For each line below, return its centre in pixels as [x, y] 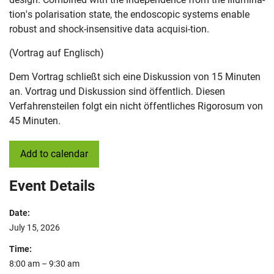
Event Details [52, 186]
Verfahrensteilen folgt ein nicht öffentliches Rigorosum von [136, 106]
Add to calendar [54, 154]
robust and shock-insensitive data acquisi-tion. [109, 29]
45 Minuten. [35, 121]
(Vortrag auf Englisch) [57, 53]
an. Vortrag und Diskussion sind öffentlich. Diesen [117, 91]
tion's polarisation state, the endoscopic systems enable [129, 14]
